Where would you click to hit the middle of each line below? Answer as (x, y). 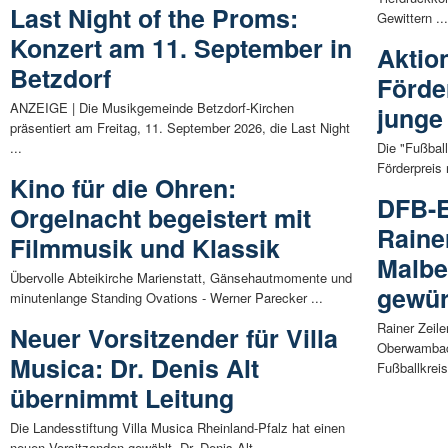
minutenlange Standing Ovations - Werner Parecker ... (166, 297)
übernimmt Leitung (122, 397)
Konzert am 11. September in (181, 47)
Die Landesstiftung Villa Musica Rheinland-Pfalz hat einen (177, 427)
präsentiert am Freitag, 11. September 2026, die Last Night (180, 127)
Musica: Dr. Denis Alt (134, 367)
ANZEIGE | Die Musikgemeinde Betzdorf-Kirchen (152, 107)
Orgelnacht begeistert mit (160, 217)
